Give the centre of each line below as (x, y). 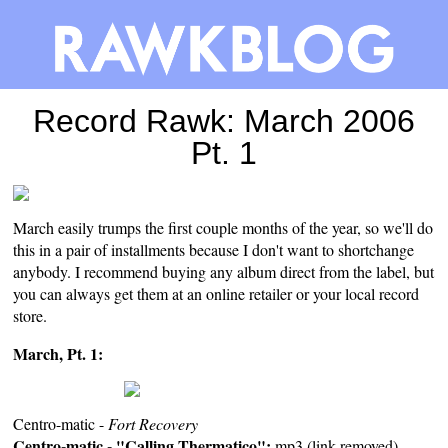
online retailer (249, 293)
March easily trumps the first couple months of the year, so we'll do (223, 227)
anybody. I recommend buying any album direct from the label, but (224, 271)
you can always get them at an (110, 293)
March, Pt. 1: (58, 353)
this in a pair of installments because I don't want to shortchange (214, 249)
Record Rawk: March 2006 (224, 120)
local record (382, 293)
